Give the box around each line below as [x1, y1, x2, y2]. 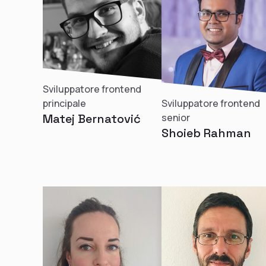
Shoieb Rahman [161, 125, 251, 141]
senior [161, 111, 190, 124]
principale [43, 97, 86, 110]
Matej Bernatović [43, 111, 141, 126]
